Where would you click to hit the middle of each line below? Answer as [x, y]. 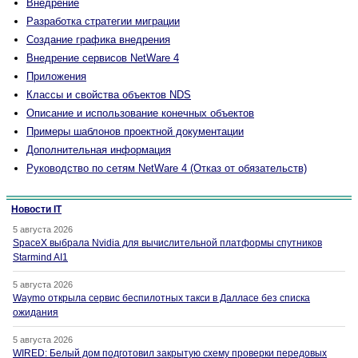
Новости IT [36, 210]
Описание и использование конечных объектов [140, 113]
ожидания [36, 313]
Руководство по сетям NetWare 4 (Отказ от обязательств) [167, 169]
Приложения [56, 77]
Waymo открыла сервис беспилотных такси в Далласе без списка [161, 298]
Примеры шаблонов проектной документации [135, 132]
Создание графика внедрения [98, 40]
